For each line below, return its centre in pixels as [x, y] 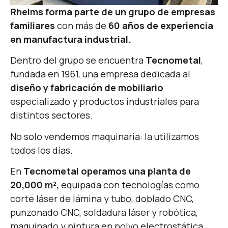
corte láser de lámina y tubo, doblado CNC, [102, 199]
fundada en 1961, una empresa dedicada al [100, 74]
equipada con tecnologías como [129, 185]
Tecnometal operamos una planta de [107, 171]
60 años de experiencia [161, 25]
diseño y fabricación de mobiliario [87, 88]
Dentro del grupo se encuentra [78, 60]
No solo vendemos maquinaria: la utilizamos [105, 136]
